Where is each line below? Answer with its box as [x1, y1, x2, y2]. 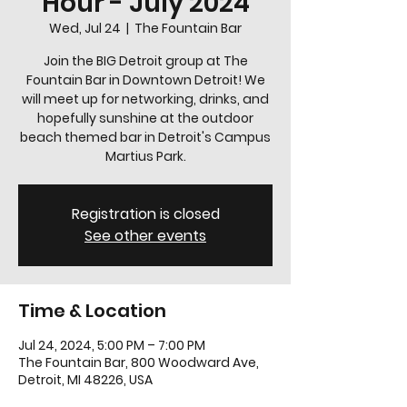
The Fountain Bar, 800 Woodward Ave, [18, 353, 259, 372]
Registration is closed [71, 203, 220, 224]
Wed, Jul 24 [49, 19, 121, 37]
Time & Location [18, 298, 166, 323]
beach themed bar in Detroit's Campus [20, 128, 271, 146]
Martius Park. [104, 147, 186, 165]
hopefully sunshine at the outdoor [37, 109, 253, 127]
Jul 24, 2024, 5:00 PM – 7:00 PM [18, 336, 205, 354]
